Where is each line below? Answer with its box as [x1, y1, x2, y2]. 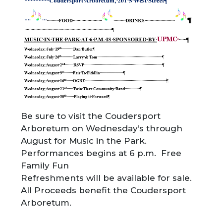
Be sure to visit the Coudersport [21, 111, 161, 121]
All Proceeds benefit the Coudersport [21, 185, 186, 195]
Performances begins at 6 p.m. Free [21, 148, 182, 158]
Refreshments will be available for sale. [21, 172, 192, 183]
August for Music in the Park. [21, 135, 150, 146]
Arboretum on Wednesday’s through [21, 123, 183, 133]
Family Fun [21, 160, 69, 170]
